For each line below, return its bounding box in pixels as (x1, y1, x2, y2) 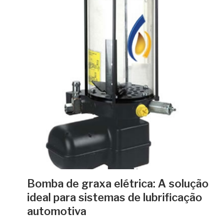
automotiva (27, 205, 86, 218)
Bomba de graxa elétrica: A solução (27, 177, 209, 190)
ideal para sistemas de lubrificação (27, 191, 202, 204)
